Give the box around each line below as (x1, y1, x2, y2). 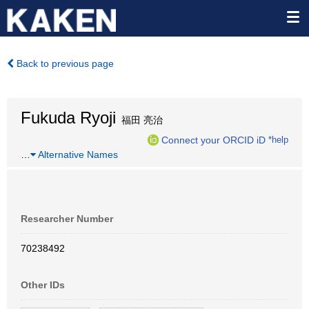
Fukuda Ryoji (21, 108, 116, 127)
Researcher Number (21, 213, 113, 224)
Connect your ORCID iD (161, 134, 266, 146)
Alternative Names (36, 149, 118, 160)
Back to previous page (14, 58, 114, 69)
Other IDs (21, 279, 65, 290)
